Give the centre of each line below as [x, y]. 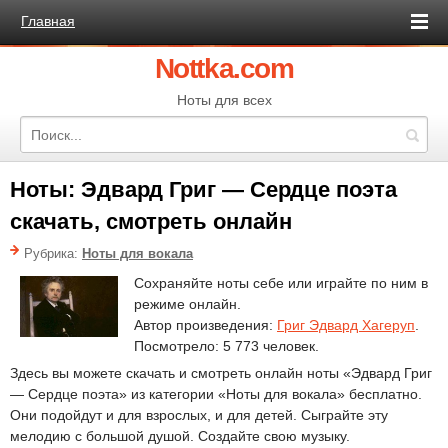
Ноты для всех [224, 100]
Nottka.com [224, 68]
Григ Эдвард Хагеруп [346, 325]
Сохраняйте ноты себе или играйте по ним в [281, 283]
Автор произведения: [205, 325]
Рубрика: [53, 253]
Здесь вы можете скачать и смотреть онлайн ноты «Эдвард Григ [221, 373]
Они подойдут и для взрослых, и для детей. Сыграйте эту [199, 415]
